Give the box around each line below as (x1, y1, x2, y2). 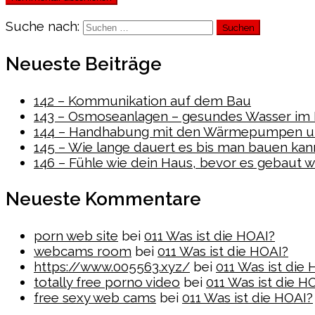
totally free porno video (34, 274, 180, 290)
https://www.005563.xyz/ (34, 258, 190, 274)
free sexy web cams (34, 289, 156, 305)
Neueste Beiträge (6, 53, 162, 75)
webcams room (34, 243, 131, 259)
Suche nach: (6, 18, 79, 34)
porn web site (34, 227, 118, 243)
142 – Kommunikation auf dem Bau (34, 92, 251, 108)
